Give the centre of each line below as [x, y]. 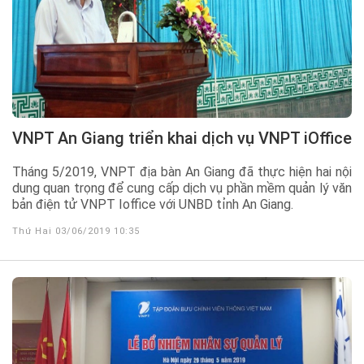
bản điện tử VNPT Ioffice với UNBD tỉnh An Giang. [153, 204]
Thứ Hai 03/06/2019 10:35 [76, 231]
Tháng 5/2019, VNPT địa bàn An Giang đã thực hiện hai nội [182, 172]
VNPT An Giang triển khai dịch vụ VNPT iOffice [187, 138]
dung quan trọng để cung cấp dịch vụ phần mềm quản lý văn [182, 188]
